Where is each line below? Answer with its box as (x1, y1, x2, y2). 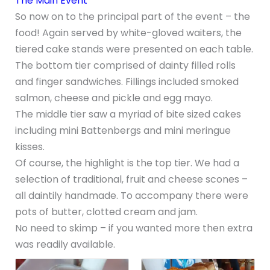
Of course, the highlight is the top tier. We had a (14, 156, 239, 171)
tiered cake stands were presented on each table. (14, 42, 253, 57)
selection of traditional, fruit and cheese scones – (14, 172, 248, 187)
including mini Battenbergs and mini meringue (14, 124, 231, 138)
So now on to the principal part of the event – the (14, 10, 250, 24)
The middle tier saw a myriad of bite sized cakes (14, 107, 241, 122)
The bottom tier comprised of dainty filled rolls (14, 58, 236, 73)
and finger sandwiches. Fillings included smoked (14, 75, 239, 89)
